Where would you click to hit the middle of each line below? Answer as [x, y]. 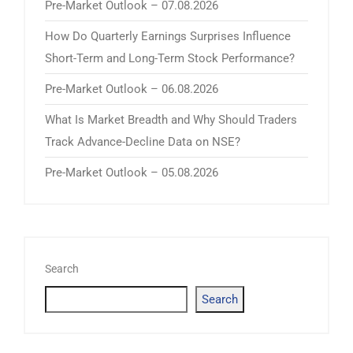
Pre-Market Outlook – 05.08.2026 [132, 173]
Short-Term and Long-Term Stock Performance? [170, 59]
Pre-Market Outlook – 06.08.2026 [132, 89]
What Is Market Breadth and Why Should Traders [171, 120]
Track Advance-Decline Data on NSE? [143, 142]
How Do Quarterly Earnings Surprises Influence [168, 37]
